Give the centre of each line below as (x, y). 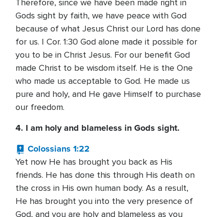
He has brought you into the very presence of (104, 201)
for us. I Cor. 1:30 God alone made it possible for (106, 42)
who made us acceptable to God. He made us (103, 81)
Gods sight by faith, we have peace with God (101, 15)
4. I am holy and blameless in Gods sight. (98, 128)
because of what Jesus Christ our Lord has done (108, 29)
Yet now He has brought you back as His (94, 162)
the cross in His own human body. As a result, (102, 188)
